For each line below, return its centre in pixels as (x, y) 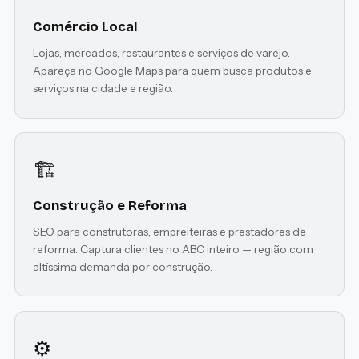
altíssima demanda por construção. (123, 266)
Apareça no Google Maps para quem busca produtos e (173, 70)
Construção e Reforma (110, 205)
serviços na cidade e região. (103, 88)
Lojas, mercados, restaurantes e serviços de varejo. (162, 52)
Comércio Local (86, 26)
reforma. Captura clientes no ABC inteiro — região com (173, 249)
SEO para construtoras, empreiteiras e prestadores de (170, 231)
